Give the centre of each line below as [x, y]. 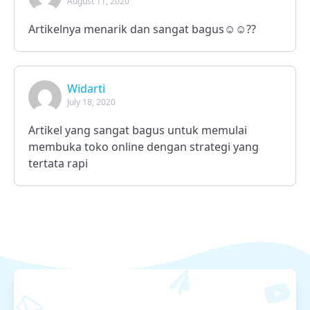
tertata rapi [58, 163]
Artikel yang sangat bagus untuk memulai [138, 130]
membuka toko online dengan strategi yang [144, 146]
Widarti [86, 88]
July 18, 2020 [91, 102]
